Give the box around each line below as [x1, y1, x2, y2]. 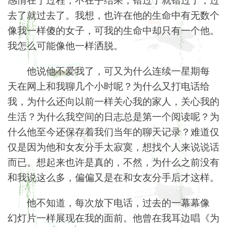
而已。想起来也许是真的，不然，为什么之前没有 [8, 155, 219, 169]
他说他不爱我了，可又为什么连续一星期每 [27, 63, 210, 78]
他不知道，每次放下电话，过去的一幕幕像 [27, 195, 210, 209]
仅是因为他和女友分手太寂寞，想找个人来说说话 [8, 139, 219, 154]
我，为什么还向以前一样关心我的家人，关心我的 [8, 94, 219, 108]
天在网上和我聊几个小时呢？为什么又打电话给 [8, 79, 210, 93]
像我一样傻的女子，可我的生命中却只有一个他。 [8, 23, 219, 37]
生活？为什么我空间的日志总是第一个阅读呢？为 [8, 109, 219, 123]
